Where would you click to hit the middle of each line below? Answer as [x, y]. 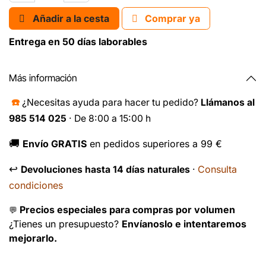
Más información [43, 78]
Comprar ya [171, 18]
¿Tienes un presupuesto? [65, 224]
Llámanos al [228, 102]
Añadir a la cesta [71, 18]
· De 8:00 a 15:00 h [109, 118]
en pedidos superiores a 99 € [154, 143]
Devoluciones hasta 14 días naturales [105, 169]
